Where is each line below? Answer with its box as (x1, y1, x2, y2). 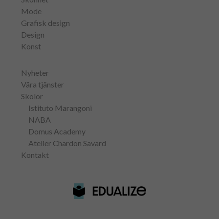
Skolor (21, 91, 43, 101)
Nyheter (21, 68, 49, 77)
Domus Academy (28, 127, 86, 136)
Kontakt (21, 150, 49, 159)
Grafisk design (21, 18, 70, 27)
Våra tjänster (21, 80, 64, 89)
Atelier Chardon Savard (28, 138, 106, 148)
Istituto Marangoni (28, 103, 92, 112)
